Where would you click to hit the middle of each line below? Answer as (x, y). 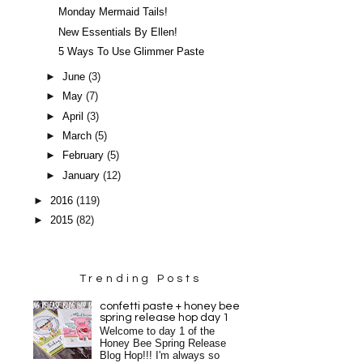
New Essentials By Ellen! (118, 32)
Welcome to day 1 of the (158, 331)
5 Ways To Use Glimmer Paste (132, 51)
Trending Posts (141, 279)
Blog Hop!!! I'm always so (160, 355)
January (83, 175)
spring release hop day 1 (165, 317)
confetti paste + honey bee (170, 306)
